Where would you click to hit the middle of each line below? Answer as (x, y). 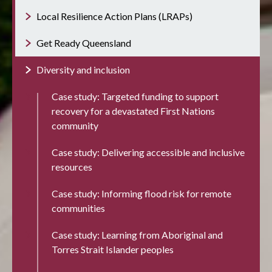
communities (78, 208)
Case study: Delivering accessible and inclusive (148, 152)
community (75, 125)
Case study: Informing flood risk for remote (141, 193)
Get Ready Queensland (84, 42)
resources (72, 166)
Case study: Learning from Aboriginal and (137, 234)
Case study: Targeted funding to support (135, 96)
